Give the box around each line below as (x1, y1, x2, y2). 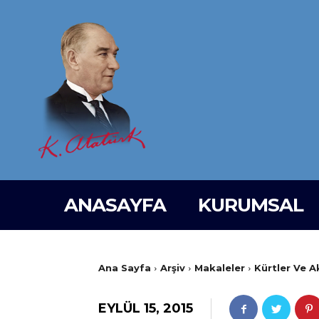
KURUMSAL (198, 194, 303, 217)
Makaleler (194, 262, 245, 274)
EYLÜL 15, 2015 (98, 300, 193, 316)
